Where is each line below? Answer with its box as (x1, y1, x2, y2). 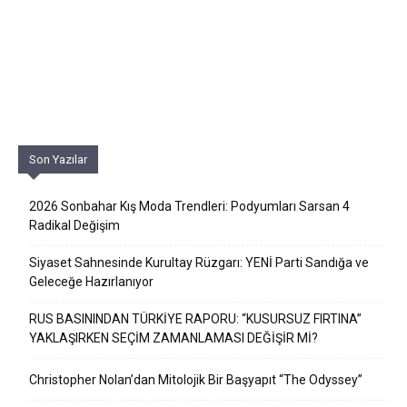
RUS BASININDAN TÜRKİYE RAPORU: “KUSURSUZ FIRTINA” (29, 312, 362, 327)
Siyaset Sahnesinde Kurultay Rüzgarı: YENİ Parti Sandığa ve (29, 255, 369, 271)
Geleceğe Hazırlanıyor (29, 274, 154, 290)
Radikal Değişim (29, 218, 120, 233)
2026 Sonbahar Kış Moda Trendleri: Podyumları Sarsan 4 (29, 199, 350, 214)
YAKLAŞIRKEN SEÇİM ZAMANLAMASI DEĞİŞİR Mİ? (29, 331, 318, 346)
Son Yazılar (29, 153, 87, 167)
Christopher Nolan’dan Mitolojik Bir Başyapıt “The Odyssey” (29, 372, 362, 388)
